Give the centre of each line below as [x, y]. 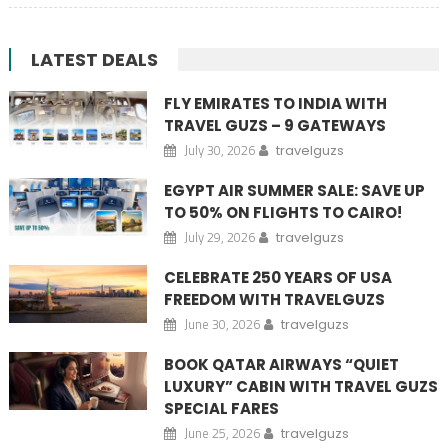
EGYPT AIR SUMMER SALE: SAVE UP [294, 191]
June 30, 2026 [221, 324]
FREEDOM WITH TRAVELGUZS [274, 300]
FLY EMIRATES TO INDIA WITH [275, 104]
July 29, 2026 [219, 237]
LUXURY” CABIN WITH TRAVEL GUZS [300, 387]
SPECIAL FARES [221, 409]
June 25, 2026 [221, 433]
